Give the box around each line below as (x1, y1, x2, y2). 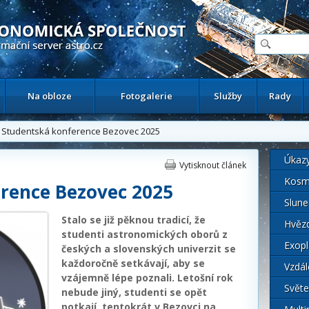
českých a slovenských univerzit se (61, 242, 236, 255)
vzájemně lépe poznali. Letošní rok (61, 271, 233, 284)
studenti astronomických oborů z (61, 228, 228, 241)
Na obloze (28, 90, 72, 102)
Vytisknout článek (179, 159, 246, 171)
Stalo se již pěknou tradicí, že (61, 213, 206, 226)
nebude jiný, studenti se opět (61, 286, 207, 299)
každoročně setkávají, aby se (61, 257, 205, 270)
